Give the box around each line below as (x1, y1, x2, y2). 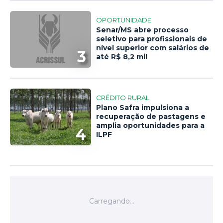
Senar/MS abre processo (96, 25, 189, 35)
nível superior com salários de (96, 43, 210, 53)
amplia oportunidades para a (96, 121, 205, 130)
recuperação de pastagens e (96, 112, 206, 121)
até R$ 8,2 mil (96, 52, 148, 62)
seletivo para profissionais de (96, 34, 208, 44)
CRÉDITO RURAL (96, 94, 150, 102)
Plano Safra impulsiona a (96, 103, 190, 112)
